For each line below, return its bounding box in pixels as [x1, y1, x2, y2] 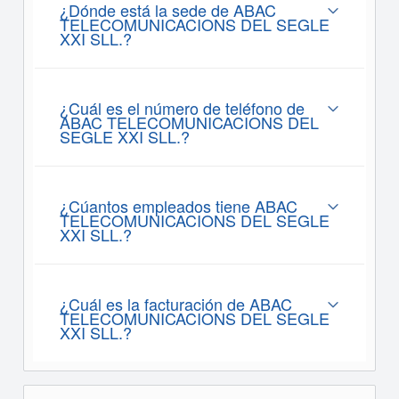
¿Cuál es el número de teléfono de [59, 96, 305, 119]
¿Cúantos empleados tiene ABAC [59, 194, 297, 217]
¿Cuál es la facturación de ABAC [59, 292, 292, 315]
